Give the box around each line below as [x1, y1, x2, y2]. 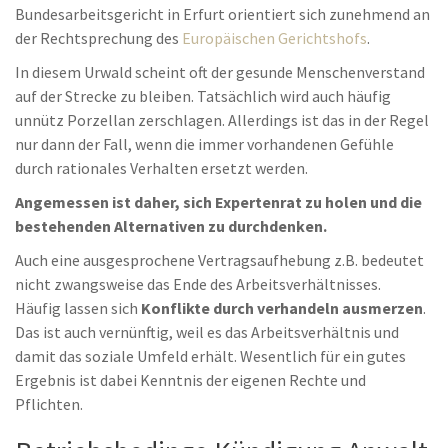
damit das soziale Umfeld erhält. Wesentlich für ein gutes [15, 346, 406, 366]
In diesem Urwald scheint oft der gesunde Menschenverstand [15, 62, 425, 82]
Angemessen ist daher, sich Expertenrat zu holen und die [15, 192, 422, 212]
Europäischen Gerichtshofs [182, 28, 367, 48]
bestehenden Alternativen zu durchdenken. [15, 216, 327, 236]
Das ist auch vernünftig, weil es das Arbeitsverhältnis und [15, 322, 399, 342]
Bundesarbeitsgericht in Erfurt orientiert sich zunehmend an [15, 4, 430, 24]
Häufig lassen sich [15, 298, 141, 318]
